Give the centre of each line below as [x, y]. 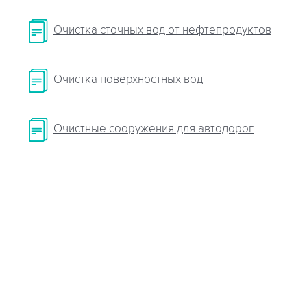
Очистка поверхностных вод [128, 80]
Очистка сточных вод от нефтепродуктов [162, 30]
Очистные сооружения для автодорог [153, 129]
